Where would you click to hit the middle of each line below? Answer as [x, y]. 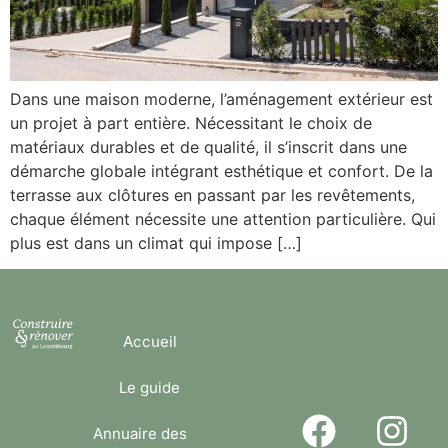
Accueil [149, 342]
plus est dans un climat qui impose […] [156, 242]
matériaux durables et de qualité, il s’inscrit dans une [208, 146]
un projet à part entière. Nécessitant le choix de [191, 122]
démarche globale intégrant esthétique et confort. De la [221, 170]
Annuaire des [139, 434]
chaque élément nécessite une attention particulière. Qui [223, 218]
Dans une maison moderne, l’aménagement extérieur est [221, 98]
